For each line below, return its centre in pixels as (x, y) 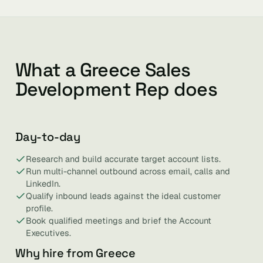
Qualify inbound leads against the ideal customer (124, 196)
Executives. (48, 233)
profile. (39, 208)
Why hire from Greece (75, 253)
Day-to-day (48, 137)
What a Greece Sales (103, 70)
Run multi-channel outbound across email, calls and (128, 171)
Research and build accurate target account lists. (123, 159)
